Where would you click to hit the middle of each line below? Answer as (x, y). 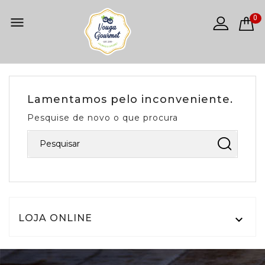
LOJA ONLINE (55, 218)
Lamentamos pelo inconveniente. (130, 99)
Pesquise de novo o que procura (103, 117)
